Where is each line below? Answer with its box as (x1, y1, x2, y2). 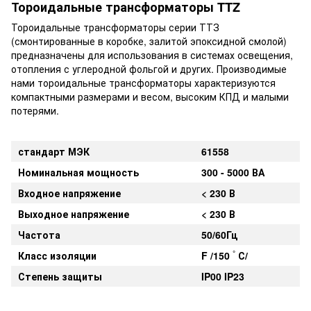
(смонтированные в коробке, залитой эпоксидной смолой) (11, 33, 287, 48)
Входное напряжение (18, 185, 121, 200)
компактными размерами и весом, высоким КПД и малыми (11, 89, 289, 103)
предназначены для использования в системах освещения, (11, 47, 293, 62)
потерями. (11, 103, 59, 117)
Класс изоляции (18, 248, 96, 262)
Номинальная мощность (18, 165, 139, 179)
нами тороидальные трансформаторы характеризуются (11, 75, 276, 90)
